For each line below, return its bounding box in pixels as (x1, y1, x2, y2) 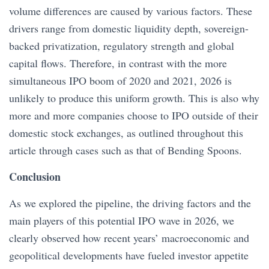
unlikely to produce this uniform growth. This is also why (9, 91, 259, 105)
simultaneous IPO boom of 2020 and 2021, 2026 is (9, 73, 232, 88)
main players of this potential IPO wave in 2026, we (9, 213, 234, 228)
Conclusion (9, 169, 61, 184)
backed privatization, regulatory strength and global (9, 38, 234, 53)
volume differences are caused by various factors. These (9, 4, 252, 18)
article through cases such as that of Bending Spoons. (9, 143, 246, 157)
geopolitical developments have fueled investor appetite (9, 248, 249, 262)
